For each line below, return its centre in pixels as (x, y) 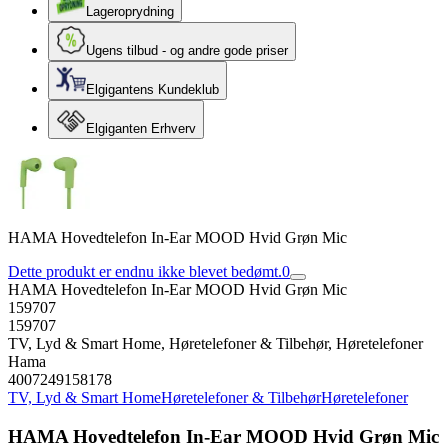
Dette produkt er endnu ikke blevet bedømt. (145, 271)
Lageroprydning (130, 11)
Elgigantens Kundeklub (152, 89)
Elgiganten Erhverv (141, 128)
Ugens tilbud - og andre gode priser (187, 50)
